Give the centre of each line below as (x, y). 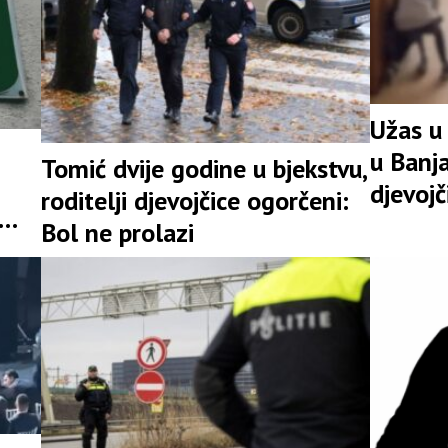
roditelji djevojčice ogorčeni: (194, 201)
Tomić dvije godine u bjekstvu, (204, 169)
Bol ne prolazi (117, 233)
